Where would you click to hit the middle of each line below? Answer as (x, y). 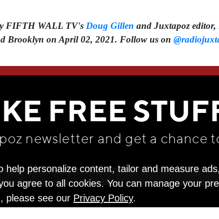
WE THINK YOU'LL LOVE (109, 78)
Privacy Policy (103, 198)
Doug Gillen (110, 26)
